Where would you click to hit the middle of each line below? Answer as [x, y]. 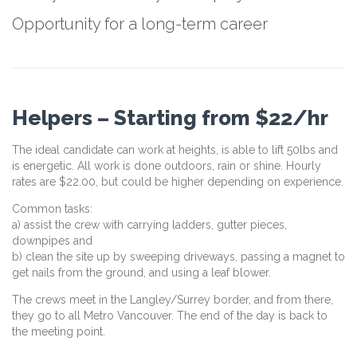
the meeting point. [59, 332]
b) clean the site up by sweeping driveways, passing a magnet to [178, 257]
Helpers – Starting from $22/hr [170, 118]
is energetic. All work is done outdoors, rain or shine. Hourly [167, 166]
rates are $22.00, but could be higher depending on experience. [178, 182]
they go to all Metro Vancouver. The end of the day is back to [170, 316]
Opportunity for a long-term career [140, 24]
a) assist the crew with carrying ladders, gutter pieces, [149, 225]
